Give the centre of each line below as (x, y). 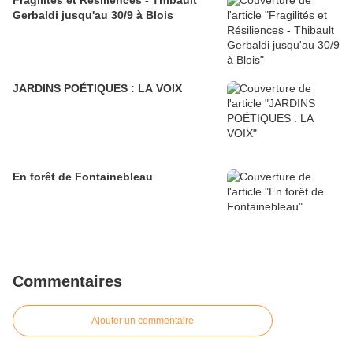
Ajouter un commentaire (143, 321)
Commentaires (67, 282)
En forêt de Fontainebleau (83, 177)
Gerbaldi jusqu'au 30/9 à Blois (93, 15)
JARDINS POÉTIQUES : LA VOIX (97, 89)
